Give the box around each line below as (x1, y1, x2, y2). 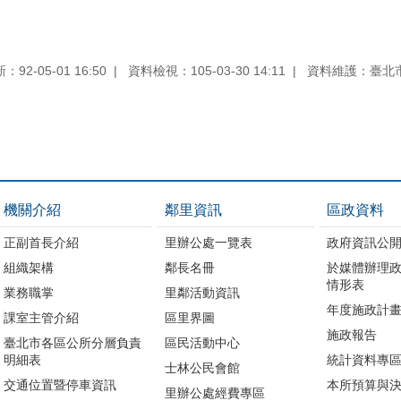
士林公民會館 (165, 360, 241, 375)
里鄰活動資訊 (165, 285, 241, 300)
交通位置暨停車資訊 (3, 377, 116, 392)
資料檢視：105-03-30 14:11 (128, 63, 286, 78)
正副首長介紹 (3, 235, 79, 250)
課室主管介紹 (3, 310, 79, 325)
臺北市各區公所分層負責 (3, 335, 141, 350)
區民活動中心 (165, 335, 241, 350)
